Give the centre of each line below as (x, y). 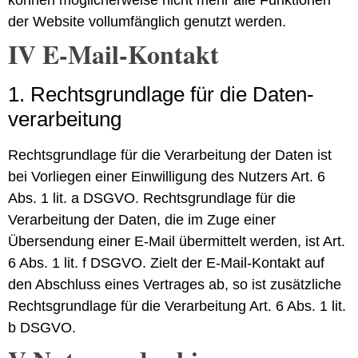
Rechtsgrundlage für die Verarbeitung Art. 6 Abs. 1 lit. (177, 306)
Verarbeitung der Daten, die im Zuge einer (142, 219)
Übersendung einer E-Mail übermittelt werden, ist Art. (177, 241)
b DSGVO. (42, 327)
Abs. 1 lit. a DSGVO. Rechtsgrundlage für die (152, 198)
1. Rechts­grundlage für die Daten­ (161, 94)
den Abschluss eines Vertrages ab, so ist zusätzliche (175, 284)
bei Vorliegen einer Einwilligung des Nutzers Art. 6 (167, 176)
